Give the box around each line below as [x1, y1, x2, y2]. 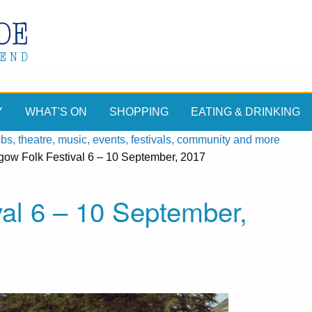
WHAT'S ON [25, 106, 87, 118]
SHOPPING [109, 106, 169, 118]
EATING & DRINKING [191, 106, 300, 118]
